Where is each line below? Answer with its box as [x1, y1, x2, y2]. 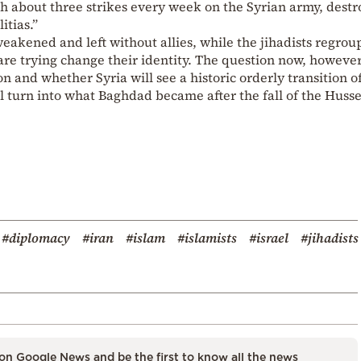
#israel [249, 228, 288, 247]
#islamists [177, 228, 237, 247]
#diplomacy [2, 228, 70, 247]
